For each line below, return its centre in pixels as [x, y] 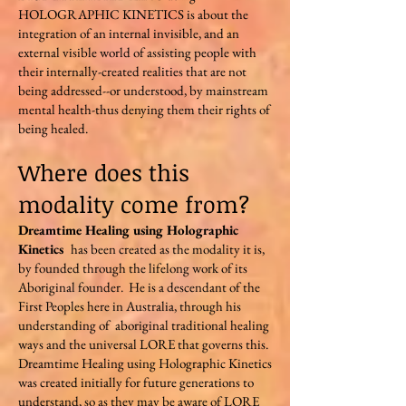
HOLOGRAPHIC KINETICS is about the [133, 14]
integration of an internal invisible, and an [129, 33]
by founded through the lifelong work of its [133, 268]
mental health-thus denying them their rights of [144, 109]
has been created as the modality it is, [168, 249]
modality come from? [134, 204]
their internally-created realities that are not [132, 71]
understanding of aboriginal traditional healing [144, 325]
